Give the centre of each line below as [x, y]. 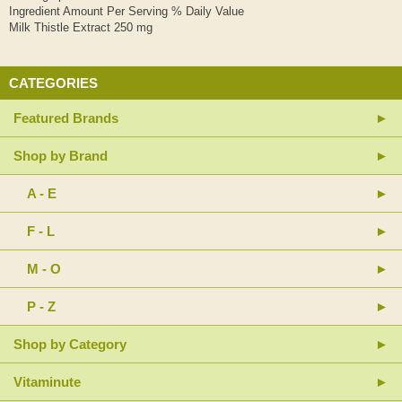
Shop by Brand [61, 156]
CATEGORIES [53, 83]
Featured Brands [66, 118]
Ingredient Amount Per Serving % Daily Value [127, 12]
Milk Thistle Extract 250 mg [81, 28]
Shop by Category [70, 345]
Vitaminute [47, 382]
